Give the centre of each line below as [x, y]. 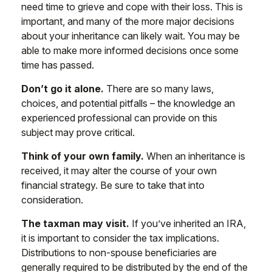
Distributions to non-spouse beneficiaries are [119, 253]
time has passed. [58, 65]
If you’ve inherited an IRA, [188, 223]
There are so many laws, [159, 89]
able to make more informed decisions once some [130, 50]
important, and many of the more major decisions [128, 21]
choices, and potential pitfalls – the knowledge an [128, 103]
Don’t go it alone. [63, 89]
